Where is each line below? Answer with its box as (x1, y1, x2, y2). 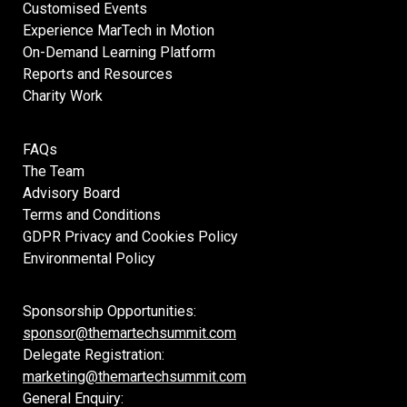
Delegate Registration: (23, 346, 164, 364)
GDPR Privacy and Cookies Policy (23, 227, 238, 245)
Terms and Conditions (23, 205, 161, 223)
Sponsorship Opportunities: (23, 303, 196, 321)
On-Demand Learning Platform (23, 44, 215, 62)
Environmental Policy (23, 249, 155, 267)
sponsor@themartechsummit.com (23, 324, 236, 342)
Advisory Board (23, 184, 120, 202)
